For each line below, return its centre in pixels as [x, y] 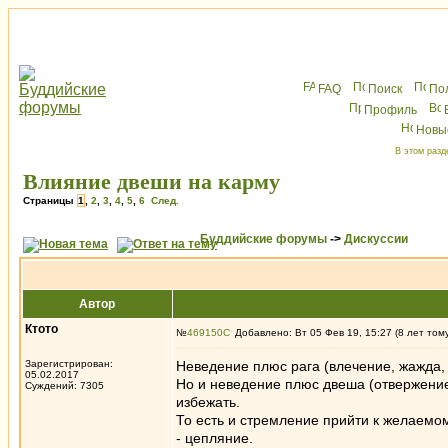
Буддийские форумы [263, 239]
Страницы [50, 200]
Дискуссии [376, 239]
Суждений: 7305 [64, 385]
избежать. [208, 402]
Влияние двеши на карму [151, 181]
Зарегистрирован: [69, 363]
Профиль [390, 110]
